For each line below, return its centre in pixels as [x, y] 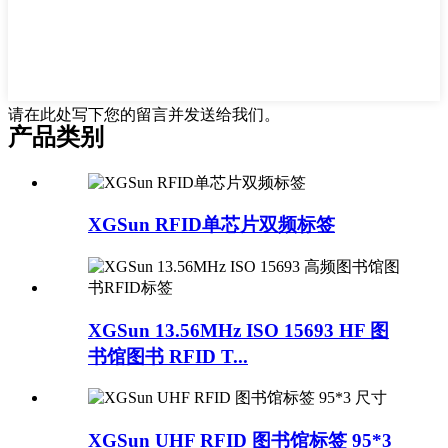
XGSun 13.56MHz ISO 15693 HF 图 [238, 330]
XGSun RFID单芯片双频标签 [211, 225]
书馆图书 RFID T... [168, 356]
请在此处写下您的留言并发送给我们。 [144, 114]
